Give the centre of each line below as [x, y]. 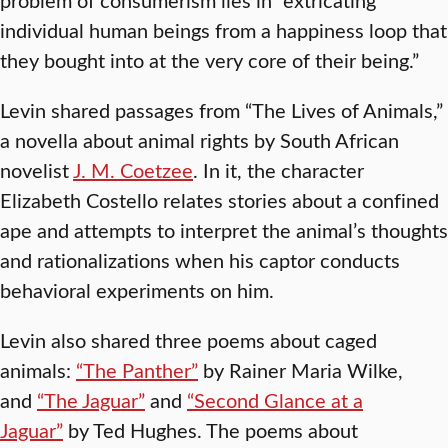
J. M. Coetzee [133, 169]
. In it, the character [278, 169]
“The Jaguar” [91, 399]
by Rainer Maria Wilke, [300, 369]
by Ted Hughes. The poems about [210, 429]
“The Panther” [137, 369]
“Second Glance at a [275, 399]
